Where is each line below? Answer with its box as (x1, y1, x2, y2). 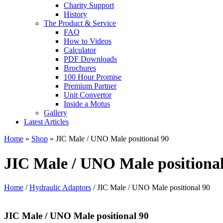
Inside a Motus (64, 100, 110, 109)
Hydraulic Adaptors (29, 183, 91, 192)
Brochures (64, 64, 96, 73)
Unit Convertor (64, 91, 111, 100)
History (64, 10, 87, 19)
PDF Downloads (64, 55, 117, 64)
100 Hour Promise (64, 73, 121, 82)
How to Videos (64, 37, 111, 46)
